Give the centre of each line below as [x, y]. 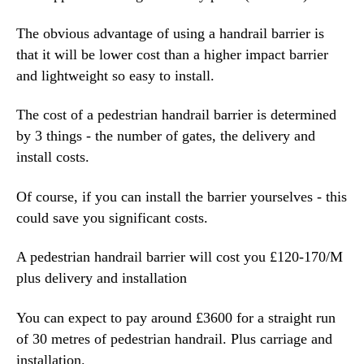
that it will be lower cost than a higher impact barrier [172, 55]
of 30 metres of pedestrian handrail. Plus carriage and [174, 338]
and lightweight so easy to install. [117, 76]
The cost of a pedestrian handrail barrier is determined [176, 115]
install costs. [55, 157]
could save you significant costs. [112, 217]
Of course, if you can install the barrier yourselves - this [182, 196]
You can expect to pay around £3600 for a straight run [176, 317]
